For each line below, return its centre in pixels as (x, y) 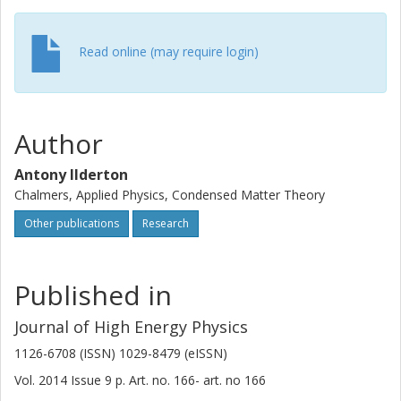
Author (59, 144)
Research (166, 223)
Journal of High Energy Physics (131, 327)
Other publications (72, 223)
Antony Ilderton (71, 175)
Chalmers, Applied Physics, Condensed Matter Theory (170, 195)
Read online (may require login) (169, 51)
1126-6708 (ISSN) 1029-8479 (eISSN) (121, 353)
